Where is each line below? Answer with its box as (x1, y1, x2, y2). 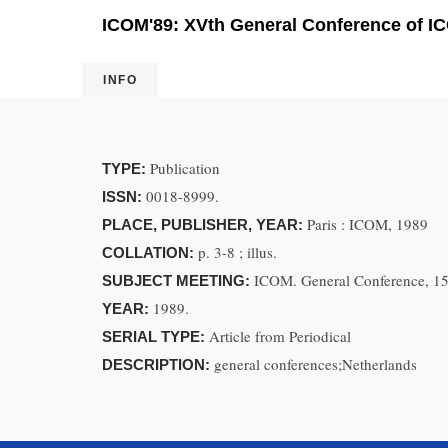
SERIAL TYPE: (102, 328, 209, 345)
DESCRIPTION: (102, 356, 214, 373)
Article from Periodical (209, 326, 351, 346)
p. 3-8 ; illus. (198, 242, 277, 262)
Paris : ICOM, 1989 (307, 214, 428, 234)
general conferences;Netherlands (214, 354, 417, 374)
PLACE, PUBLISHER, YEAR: (102, 216, 307, 233)
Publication (150, 158, 220, 178)
